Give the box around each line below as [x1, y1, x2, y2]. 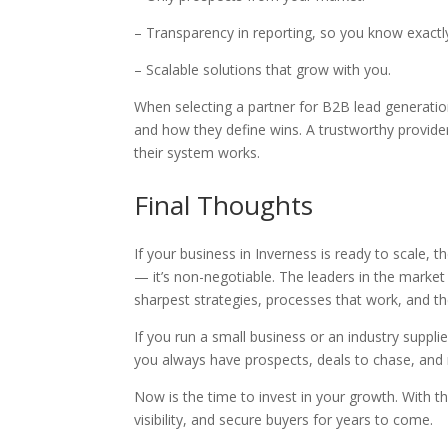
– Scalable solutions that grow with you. [134, 60, 400, 79]
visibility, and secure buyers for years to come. [134, 410, 434, 429]
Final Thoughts [134, 187, 314, 223]
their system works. [134, 143, 261, 162]
